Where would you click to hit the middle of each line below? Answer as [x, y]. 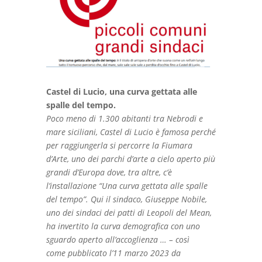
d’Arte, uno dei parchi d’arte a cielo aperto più [130, 159]
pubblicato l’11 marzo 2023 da [124, 253]
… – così [175, 240]
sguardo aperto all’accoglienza [102, 240]
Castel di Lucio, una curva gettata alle [121, 92]
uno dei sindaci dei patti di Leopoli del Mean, [129, 213]
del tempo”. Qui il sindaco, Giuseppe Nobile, [126, 199]
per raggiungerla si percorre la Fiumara [119, 146]
